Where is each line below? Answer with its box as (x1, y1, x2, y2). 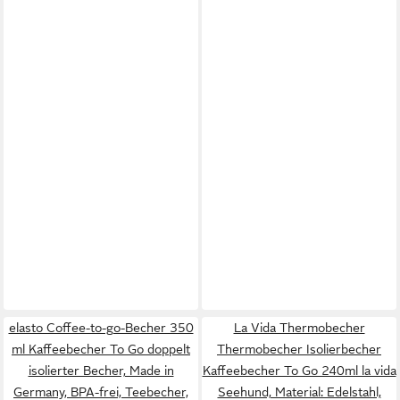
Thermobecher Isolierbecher (217, 342, 381, 356)
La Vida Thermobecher (233, 321, 365, 335)
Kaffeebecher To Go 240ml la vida (202, 363, 396, 378)
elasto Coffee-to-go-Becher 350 (8, 321, 194, 335)
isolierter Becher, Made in (28, 363, 174, 378)
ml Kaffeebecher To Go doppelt (12, 342, 190, 356)
